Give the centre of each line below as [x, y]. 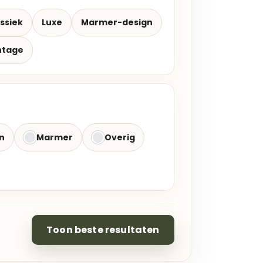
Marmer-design [117, 22]
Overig [120, 137]
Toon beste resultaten [103, 230]
